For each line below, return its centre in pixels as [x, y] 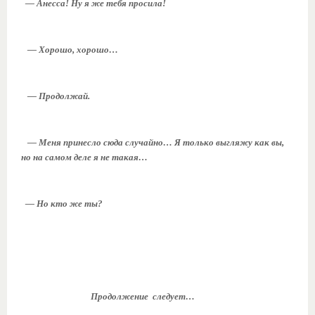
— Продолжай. [56, 96]
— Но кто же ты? [62, 204]
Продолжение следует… [108, 297]
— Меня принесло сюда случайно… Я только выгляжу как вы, [153, 143]
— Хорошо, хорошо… [70, 50]
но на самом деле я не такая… [84, 157]
